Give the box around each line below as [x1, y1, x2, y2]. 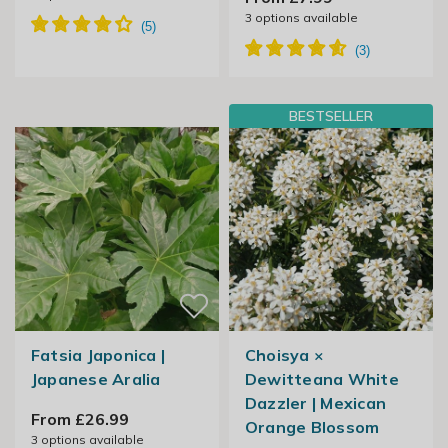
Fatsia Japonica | [30, 345, 166, 366]
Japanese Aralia [30, 369, 161, 390]
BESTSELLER [289, 107, 373, 126]
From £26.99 [30, 409, 129, 430]
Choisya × [244, 345, 325, 366]
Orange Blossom [244, 417, 380, 438]
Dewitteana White [244, 369, 399, 390]
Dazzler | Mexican [244, 393, 387, 414]
